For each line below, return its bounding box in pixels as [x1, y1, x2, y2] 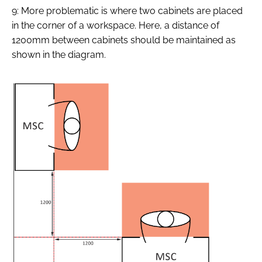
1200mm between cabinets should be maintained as [12, 34, 236, 46]
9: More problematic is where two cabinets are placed [12, 5, 243, 16]
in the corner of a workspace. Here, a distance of [12, 19, 219, 31]
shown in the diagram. [12, 49, 106, 60]
